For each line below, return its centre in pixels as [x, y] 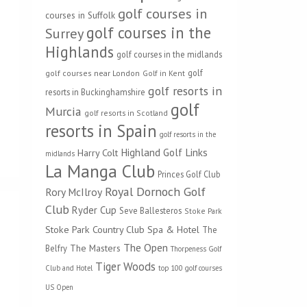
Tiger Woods [125, 267]
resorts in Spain [101, 131]
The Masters [95, 248]
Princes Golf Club [189, 174]
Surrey [64, 33]
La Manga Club [100, 171]
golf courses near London [93, 73]
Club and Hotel [69, 268]
